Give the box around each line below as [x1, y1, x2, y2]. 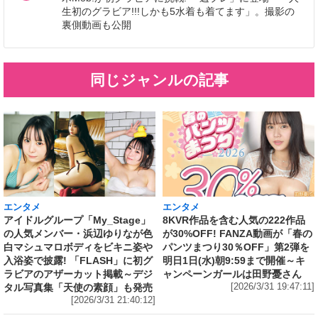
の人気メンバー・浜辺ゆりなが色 [4, 227, 153, 239]
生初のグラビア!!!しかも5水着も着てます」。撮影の [62, 5, 295, 17]
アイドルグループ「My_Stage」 [4, 214, 150, 226]
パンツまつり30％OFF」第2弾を [163, 241, 309, 253]
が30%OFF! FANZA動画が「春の [163, 227, 312, 239]
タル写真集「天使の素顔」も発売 [4, 281, 153, 293]
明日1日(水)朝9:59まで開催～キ [163, 254, 305, 266]
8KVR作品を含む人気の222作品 [163, 214, 305, 226]
